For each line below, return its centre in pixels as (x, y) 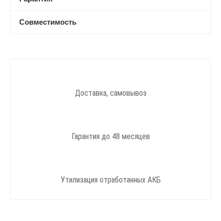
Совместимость (48, 22)
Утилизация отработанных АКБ (110, 180)
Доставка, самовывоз (110, 93)
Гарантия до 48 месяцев (110, 136)
